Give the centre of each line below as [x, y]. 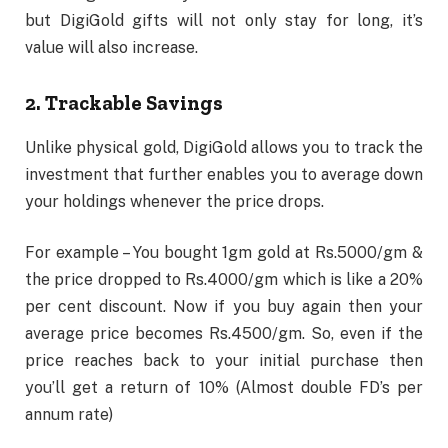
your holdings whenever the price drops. [174, 201]
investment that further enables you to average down [224, 174]
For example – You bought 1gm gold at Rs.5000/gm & [224, 253]
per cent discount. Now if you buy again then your [224, 307]
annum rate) [69, 415]
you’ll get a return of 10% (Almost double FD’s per [224, 388]
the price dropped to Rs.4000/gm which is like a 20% [224, 280]
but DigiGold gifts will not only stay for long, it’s [224, 20]
